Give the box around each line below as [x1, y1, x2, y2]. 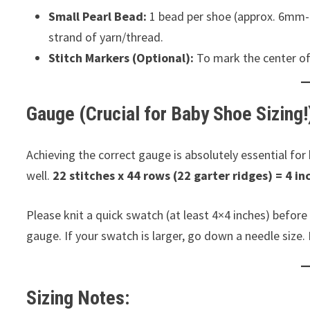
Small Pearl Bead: [48, 8, 147, 24]
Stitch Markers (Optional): [48, 50, 194, 66]
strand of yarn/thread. [48, 29, 164, 45]
